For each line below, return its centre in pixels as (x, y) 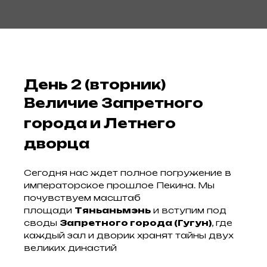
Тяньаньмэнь (113, 210)
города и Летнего (100, 123)
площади (49, 210)
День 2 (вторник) (95, 84)
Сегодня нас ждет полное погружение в (128, 173)
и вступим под (189, 210)
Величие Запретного (114, 103)
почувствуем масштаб (82, 198)
